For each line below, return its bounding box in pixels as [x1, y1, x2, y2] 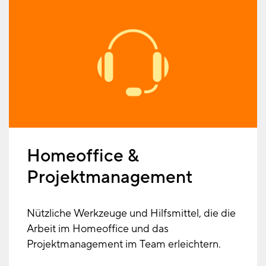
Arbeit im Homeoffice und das [27, 222, 169, 236]
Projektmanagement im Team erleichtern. [27, 237, 221, 252]
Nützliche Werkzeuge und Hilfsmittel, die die [27, 207, 236, 221]
